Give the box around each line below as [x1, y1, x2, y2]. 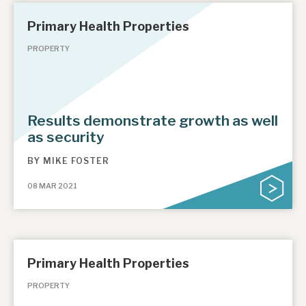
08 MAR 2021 [27, 181, 77, 191]
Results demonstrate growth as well [27, 112, 278, 130]
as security [27, 128, 105, 146]
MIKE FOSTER [43, 155, 109, 166]
